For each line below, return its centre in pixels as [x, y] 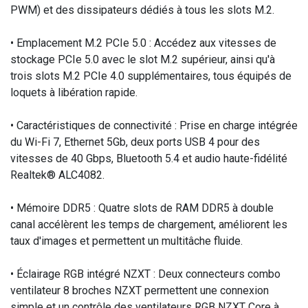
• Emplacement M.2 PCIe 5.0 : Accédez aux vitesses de [143, 43]
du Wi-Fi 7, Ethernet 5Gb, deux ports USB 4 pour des [135, 142]
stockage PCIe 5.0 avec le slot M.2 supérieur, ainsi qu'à [143, 60]
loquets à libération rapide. [75, 93]
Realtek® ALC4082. [59, 175]
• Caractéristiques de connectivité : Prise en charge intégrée [154, 126]
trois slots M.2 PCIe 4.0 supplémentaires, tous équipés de [151, 76]
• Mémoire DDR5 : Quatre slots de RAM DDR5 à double [142, 208]
